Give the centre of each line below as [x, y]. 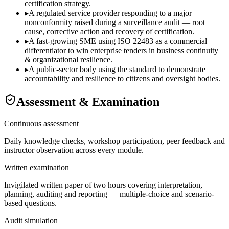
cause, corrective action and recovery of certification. [109, 31]
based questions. [30, 203]
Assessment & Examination [88, 101]
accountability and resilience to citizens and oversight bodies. [122, 78]
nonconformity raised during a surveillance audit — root [115, 22]
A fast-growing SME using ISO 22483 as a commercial [118, 41]
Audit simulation [31, 220]
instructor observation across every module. [74, 150]
